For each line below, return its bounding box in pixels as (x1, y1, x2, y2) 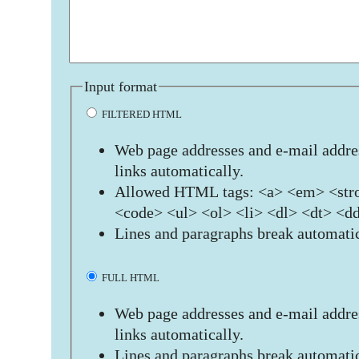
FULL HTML (99, 272, 159, 284)
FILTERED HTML (99, 108, 182, 121)
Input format (84, 79, 157, 95)
